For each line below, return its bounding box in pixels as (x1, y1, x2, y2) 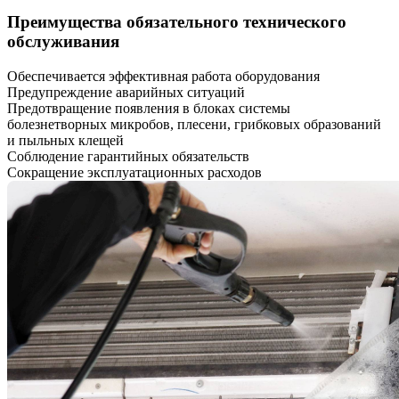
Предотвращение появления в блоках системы (7, 100, 290, 116)
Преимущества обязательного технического (7, 12, 346, 32)
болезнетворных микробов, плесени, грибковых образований (7, 116, 381, 132)
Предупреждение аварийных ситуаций (7, 84, 245, 100)
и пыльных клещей (7, 132, 124, 148)
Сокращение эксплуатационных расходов (7, 164, 262, 180)
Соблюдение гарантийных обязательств (7, 148, 249, 164)
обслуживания (7, 32, 119, 52)
